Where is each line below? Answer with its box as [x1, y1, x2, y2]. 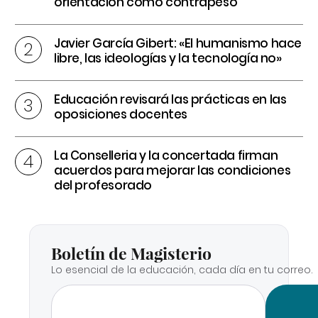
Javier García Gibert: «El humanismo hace [54, 34, 302, 52]
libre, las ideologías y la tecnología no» [54, 49, 282, 67]
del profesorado [54, 176, 152, 194]
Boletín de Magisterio [51, 241, 212, 264]
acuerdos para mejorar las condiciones [54, 161, 291, 179]
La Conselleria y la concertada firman [54, 146, 278, 164]
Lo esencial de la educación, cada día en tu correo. [51, 262, 313, 277]
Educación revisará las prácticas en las [54, 90, 287, 108]
